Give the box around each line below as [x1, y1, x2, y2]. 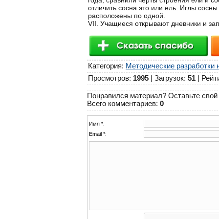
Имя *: [89, 121, 105, 127]
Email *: [89, 131, 107, 137]
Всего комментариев [87, 100, 156, 108]
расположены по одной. [88, 12, 165, 20]
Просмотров [88, 74, 129, 82]
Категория [88, 62, 122, 70]
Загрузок [154, 74, 184, 82]
